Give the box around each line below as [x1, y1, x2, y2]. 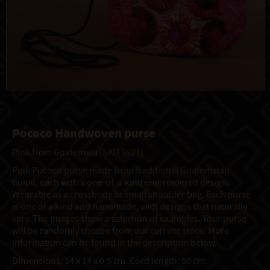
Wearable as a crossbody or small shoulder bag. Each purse [12, 189, 251, 201]
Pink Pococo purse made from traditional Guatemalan [12, 165, 230, 177]
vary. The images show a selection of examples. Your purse [12, 213, 246, 225]
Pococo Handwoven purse [12, 125, 155, 142]
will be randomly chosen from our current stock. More [12, 225, 229, 237]
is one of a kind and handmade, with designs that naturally [12, 201, 247, 213]
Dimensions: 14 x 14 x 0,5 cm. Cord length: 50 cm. [12, 255, 207, 268]
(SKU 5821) [99, 146, 143, 159]
